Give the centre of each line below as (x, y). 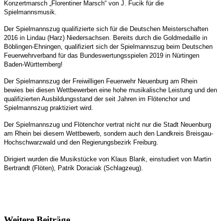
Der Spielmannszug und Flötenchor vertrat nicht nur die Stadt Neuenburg (108, 124)
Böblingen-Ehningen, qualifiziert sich (57, 46)
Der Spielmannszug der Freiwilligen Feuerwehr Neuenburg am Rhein (101, 81)
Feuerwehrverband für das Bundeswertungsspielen (77, 55)
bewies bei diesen (30, 90)
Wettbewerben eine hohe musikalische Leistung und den (137, 90)
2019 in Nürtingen (174, 55)
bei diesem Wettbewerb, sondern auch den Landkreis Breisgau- (123, 133)
